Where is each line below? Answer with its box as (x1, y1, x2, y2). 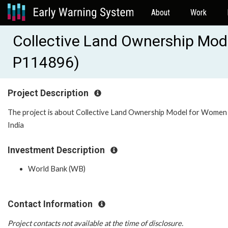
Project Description (8, 88, 91, 98)
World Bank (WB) (28, 164, 85, 174)
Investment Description (8, 145, 107, 155)
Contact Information (8, 199, 95, 210)
